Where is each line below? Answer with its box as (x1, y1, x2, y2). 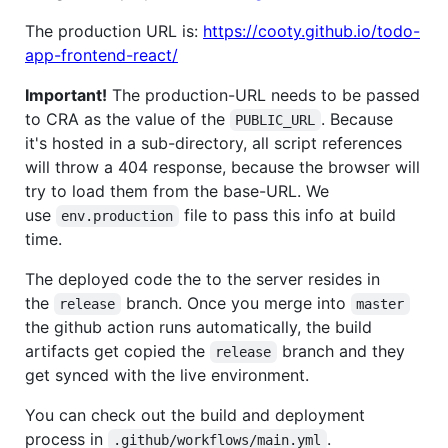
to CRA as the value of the (25, 108, 230, 129)
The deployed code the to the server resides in (25, 268, 380, 289)
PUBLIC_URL (235, 111, 316, 128)
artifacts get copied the (25, 340, 210, 361)
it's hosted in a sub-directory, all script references (25, 132, 402, 153)
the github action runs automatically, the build (25, 316, 372, 337)
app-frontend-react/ (25, 44, 178, 65)
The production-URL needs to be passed (107, 84, 420, 105)
